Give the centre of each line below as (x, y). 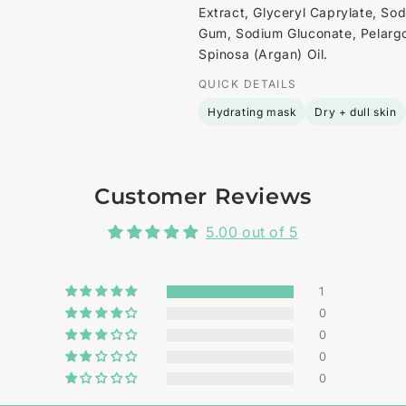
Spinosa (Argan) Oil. (263, 53)
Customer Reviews (203, 196)
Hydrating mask (252, 111)
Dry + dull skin (356, 111)
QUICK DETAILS (248, 83)
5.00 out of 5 (251, 232)
